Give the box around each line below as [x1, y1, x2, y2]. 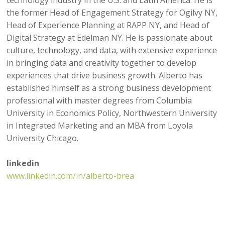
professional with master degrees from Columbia [7, 94, 192, 106]
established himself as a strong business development [7, 82, 211, 93]
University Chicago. [7, 132, 79, 144]
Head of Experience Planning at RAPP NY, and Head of [7, 19, 210, 31]
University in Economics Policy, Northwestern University [7, 107, 217, 119]
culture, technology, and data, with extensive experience [7, 44, 217, 56]
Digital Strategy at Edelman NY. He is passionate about [7, 32, 213, 43]
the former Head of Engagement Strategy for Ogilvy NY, [7, 7, 218, 18]
